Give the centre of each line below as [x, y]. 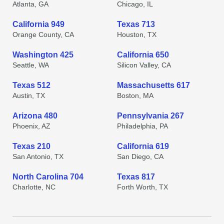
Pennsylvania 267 [150, 116]
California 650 [143, 55]
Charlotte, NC [34, 187]
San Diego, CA [140, 156]
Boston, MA [135, 95]
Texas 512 [31, 85]
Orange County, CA [43, 34]
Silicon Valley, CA [144, 65]
